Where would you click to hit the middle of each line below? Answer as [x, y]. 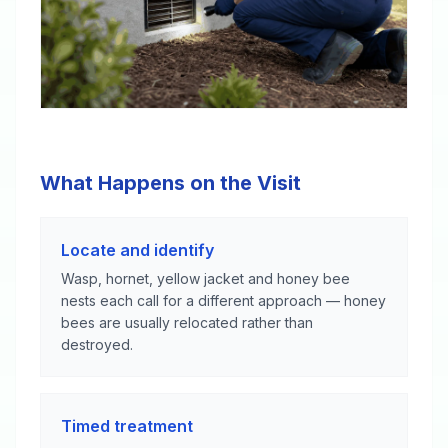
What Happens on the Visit [170, 182]
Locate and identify [137, 249]
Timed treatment [127, 425]
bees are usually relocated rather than [187, 322]
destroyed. [97, 344]
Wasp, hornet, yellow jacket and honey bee [205, 278]
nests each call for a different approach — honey [223, 300]
